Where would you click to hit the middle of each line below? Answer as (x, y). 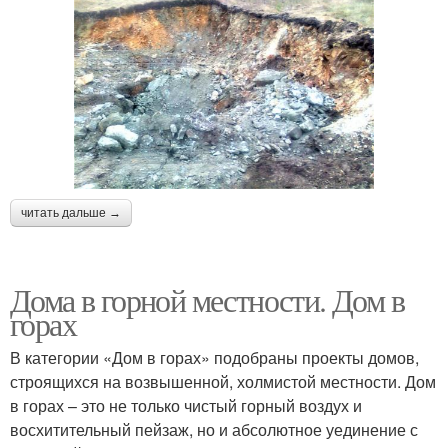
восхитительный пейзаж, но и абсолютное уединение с (214, 429)
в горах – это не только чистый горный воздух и (186, 405)
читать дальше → (71, 212)
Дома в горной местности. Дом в (207, 299)
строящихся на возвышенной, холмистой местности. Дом (223, 381)
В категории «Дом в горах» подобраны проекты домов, (214, 357)
